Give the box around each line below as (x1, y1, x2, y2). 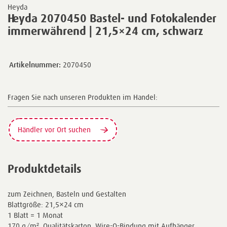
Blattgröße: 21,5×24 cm (8, 200, 84, 209)
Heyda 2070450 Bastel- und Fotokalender (8, 12, 216, 25)
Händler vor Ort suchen (18, 125, 93, 134)
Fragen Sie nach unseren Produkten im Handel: (8, 93, 158, 101)
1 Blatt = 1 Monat (8, 210, 63, 219)
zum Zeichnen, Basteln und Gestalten (8, 189, 126, 198)
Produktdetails (8, 162, 82, 175)
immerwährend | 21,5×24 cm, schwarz (8, 25, 203, 37)
